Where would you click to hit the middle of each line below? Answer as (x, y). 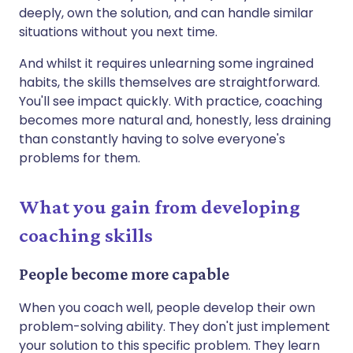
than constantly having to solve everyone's (152, 139)
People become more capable (124, 273)
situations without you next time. (118, 32)
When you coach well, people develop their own (167, 307)
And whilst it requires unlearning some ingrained (166, 63)
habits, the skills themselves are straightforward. (169, 82)
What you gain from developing (160, 206)
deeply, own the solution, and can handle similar (166, 13)
